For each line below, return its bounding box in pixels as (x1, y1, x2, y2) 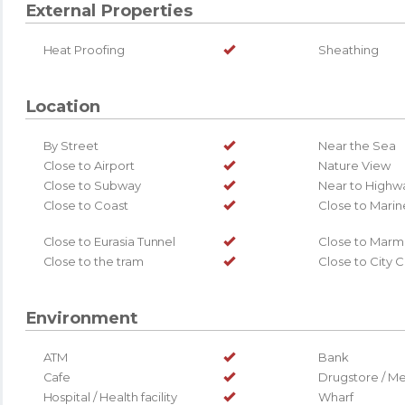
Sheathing (318, 42, 379, 57)
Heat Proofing (42, 42, 125, 57)
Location (24, 95, 101, 117)
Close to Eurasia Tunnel (42, 233, 176, 249)
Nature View (318, 157, 391, 173)
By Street (42, 137, 99, 153)
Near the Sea (318, 137, 396, 153)
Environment (24, 306, 137, 328)
